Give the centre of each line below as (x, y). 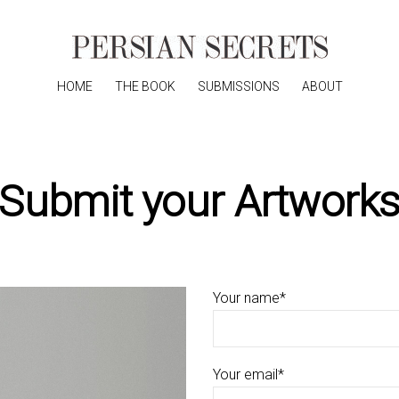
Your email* (248, 375)
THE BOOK (145, 86)
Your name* (249, 297)
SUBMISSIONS (238, 86)
